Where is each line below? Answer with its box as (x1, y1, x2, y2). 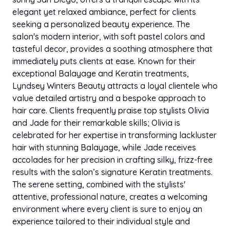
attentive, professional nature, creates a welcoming (12, 191, 207, 202)
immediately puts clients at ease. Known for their (12, 56, 196, 67)
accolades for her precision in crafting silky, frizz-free (12, 155, 213, 165)
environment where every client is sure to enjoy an (12, 204, 202, 215)
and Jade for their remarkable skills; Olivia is (12, 118, 180, 128)
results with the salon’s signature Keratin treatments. (12, 167, 213, 178)
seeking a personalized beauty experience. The (12, 19, 190, 30)
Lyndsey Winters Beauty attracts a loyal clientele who (12, 81, 218, 91)
